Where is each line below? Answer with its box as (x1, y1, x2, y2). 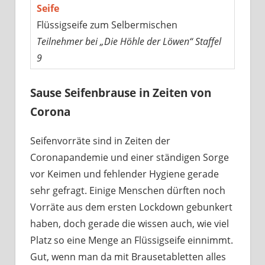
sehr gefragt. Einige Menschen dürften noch (30, 183, 225, 197)
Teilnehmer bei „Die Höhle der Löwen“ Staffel (36, 35, 221, 49)
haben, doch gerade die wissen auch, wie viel (30, 216, 229, 230)
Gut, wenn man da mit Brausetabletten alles (30, 250, 226, 263)
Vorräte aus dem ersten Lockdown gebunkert (30, 200, 232, 214)
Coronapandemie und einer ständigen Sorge (30, 150, 229, 164)
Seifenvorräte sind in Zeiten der (30, 134, 170, 147)
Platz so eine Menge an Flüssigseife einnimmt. (30, 233, 233, 247)
